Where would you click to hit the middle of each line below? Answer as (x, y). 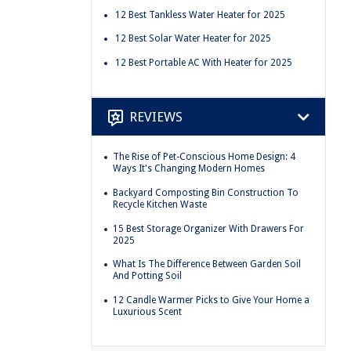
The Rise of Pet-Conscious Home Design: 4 (204, 157)
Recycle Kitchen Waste (160, 204)
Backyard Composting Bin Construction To (206, 192)
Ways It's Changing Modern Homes (189, 169)
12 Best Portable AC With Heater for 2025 (204, 62)
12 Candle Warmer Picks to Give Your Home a (211, 300)
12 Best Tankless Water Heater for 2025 (200, 14)
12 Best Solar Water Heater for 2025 (193, 39)
